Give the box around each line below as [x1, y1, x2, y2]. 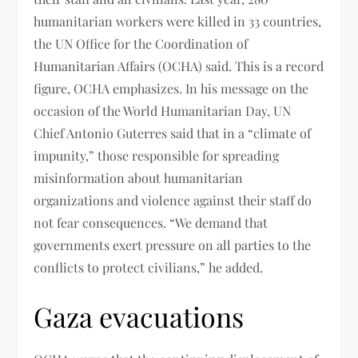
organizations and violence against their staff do [34, 191, 312, 209]
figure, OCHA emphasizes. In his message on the [34, 79, 309, 97]
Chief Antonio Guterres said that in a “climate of [34, 124, 312, 141]
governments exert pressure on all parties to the [34, 236, 312, 253]
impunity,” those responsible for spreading [34, 146, 280, 164]
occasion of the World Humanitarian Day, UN [34, 101, 292, 119]
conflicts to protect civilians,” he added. [34, 258, 264, 276]
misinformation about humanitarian [34, 169, 244, 186]
